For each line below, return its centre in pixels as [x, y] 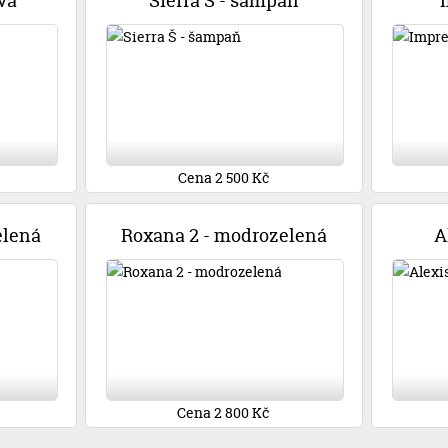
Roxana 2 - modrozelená [223, 236]
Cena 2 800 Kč [224, 412]
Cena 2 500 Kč [223, 177]
